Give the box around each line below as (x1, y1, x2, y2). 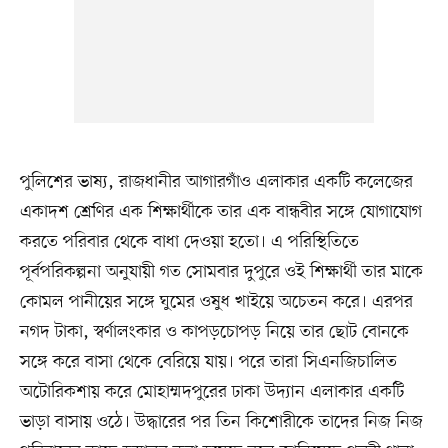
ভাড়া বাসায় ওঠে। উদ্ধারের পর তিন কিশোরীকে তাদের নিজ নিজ (19, 410, 423, 435)
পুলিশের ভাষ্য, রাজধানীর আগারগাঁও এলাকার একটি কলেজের (19, 170, 413, 195)
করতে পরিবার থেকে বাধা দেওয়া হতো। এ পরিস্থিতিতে (19, 230, 359, 255)
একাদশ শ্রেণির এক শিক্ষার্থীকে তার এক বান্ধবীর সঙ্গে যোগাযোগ (19, 200, 422, 225)
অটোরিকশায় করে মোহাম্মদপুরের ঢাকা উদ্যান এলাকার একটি (19, 380, 404, 405)
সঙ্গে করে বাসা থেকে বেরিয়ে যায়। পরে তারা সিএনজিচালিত (19, 350, 397, 375)
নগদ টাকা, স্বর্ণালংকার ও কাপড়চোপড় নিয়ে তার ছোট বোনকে (19, 320, 409, 345)
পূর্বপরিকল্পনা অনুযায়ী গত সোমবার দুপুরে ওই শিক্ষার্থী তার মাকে (19, 260, 423, 285)
